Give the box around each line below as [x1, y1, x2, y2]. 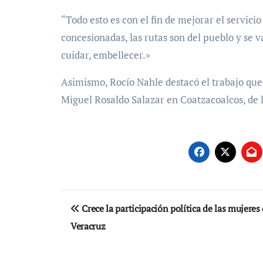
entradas [60, 236, 137, 261]
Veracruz [70, 219, 106, 232]
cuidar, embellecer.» [61, 48, 150, 62]
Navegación [60, 188, 163, 213]
